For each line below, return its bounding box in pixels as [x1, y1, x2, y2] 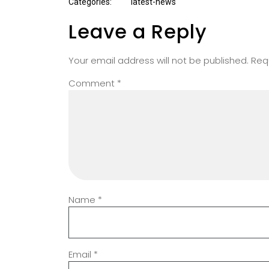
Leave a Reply [68, 18, 207, 45]
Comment [68, 77, 117, 89]
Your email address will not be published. [68, 54, 249, 67]
